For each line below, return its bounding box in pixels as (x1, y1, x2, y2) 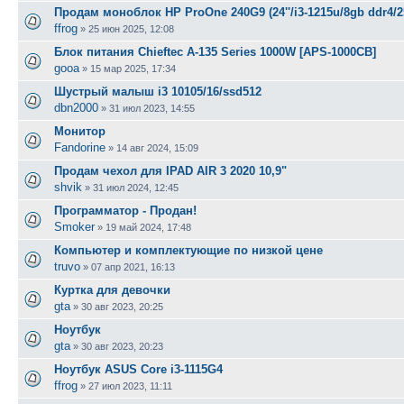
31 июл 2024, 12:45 (93, 181, 179, 193)
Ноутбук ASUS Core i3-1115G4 (54, 362, 223, 376)
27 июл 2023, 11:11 (88, 380, 172, 391)
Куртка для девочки (54, 282, 170, 297)
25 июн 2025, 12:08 (88, 23, 174, 34)
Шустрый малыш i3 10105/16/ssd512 (54, 84, 262, 98)
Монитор (54, 124, 106, 138)
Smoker (54, 219, 95, 234)
